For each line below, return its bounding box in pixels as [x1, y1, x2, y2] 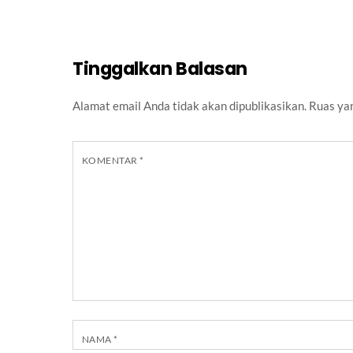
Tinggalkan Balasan [72, 56, 247, 82]
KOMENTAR [82, 154, 140, 167]
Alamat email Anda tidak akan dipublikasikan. [72, 98, 307, 113]
